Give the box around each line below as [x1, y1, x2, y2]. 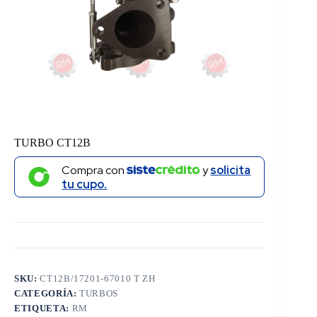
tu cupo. [62, 177, 108, 192]
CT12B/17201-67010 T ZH [40, 273, 156, 284]
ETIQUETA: [14, 303, 72, 314]
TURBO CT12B [14, 136, 91, 149]
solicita [210, 163, 251, 178]
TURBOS [79, 288, 119, 299]
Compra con [62, 163, 127, 178]
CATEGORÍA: [14, 288, 80, 299]
